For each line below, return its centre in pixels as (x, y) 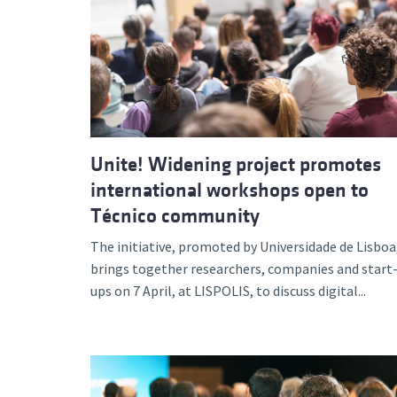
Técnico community (175, 215)
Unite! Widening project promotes (236, 164)
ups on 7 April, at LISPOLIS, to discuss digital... (228, 290)
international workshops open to (230, 190)
